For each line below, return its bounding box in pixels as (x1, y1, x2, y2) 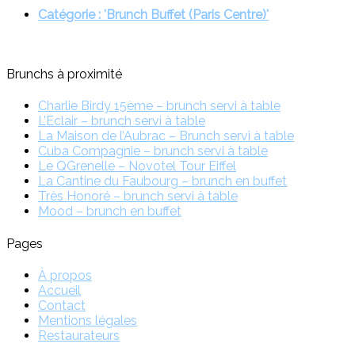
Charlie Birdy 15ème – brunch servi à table (38, 98, 281, 114)
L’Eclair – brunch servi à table (38, 113, 205, 129)
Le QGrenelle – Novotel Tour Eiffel (38, 158, 236, 174)
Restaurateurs (38, 327, 120, 343)
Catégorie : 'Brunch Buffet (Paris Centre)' (38, 6, 269, 22)
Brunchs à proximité (6, 66, 122, 82)
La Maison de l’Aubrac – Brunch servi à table (38, 128, 294, 144)
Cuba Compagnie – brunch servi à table (38, 143, 268, 159)
